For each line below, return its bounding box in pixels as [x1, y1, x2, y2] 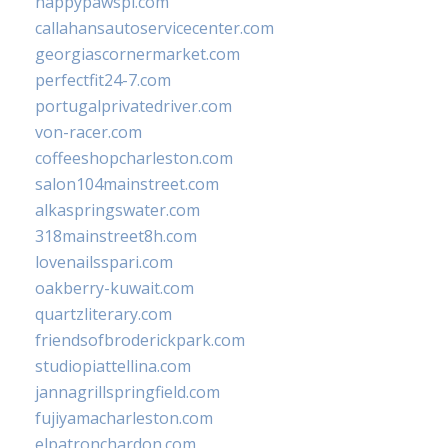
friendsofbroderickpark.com [35, 329, 245, 352]
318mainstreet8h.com [35, 225, 197, 248]
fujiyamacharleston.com [35, 407, 213, 430]
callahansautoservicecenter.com [35, 17, 274, 40]
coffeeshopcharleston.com [35, 147, 233, 170]
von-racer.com [35, 121, 142, 144]
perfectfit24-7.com [35, 69, 171, 92]
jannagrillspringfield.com [35, 381, 220, 404]
